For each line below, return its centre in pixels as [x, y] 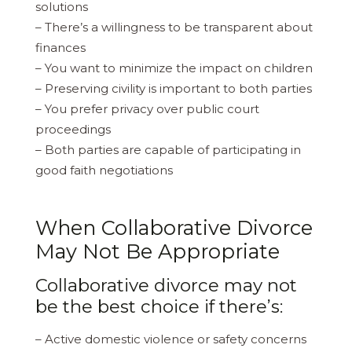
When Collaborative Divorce [174, 227]
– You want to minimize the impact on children [174, 68]
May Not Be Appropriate [158, 251]
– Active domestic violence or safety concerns [171, 339]
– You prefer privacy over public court [147, 108]
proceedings [73, 129]
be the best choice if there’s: [159, 306]
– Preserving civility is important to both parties [174, 88]
